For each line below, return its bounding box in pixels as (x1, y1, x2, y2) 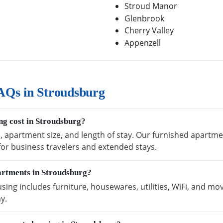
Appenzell (124, 37, 161, 48)
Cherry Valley (124, 25, 174, 36)
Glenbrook (124, 12, 164, 24)
